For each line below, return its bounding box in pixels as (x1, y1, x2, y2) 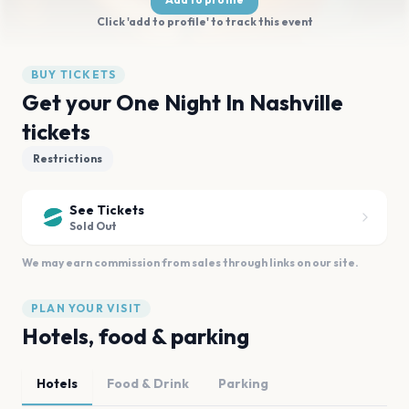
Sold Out (69, 219, 117, 233)
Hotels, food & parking (22, 322, 249, 350)
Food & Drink (107, 375, 189, 392)
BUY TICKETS (31, 68, 117, 81)
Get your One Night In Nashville (22, 89, 343, 116)
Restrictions (33, 152, 102, 165)
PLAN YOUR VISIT (31, 301, 142, 315)
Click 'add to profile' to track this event (96, 15, 313, 28)
